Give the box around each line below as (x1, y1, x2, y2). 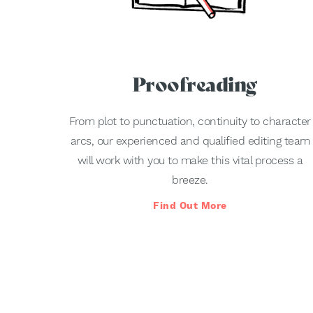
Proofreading (131, 73, 257, 97)
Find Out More (153, 200, 227, 212)
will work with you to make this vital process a (77, 154, 303, 168)
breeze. (172, 173, 208, 187)
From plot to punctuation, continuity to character (69, 115, 311, 129)
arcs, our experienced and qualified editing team (70, 134, 310, 148)
